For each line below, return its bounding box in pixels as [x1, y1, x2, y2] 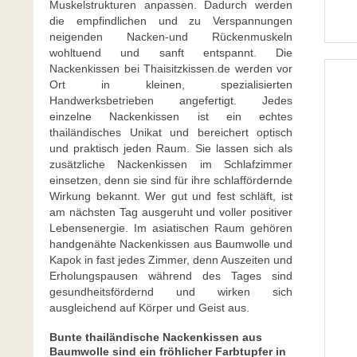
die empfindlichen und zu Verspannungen [49, 14, 292, 27]
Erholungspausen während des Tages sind [49, 269, 292, 282]
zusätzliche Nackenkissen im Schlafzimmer [49, 158, 292, 171]
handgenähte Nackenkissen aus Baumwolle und [49, 237, 292, 250]
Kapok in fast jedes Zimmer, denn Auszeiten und [49, 253, 292, 266]
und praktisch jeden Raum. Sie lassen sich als [49, 142, 292, 155]
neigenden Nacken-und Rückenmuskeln [49, 30, 292, 43]
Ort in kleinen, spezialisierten [49, 78, 292, 91]
